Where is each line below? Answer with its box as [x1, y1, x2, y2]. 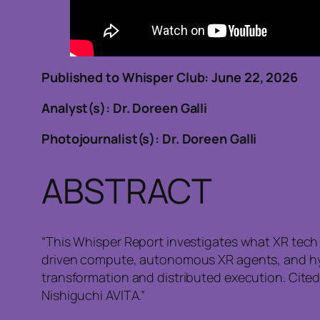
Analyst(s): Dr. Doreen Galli [41, 99, 208, 117]
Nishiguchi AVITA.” [41, 286, 146, 304]
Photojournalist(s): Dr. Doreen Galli [41, 130, 257, 148]
